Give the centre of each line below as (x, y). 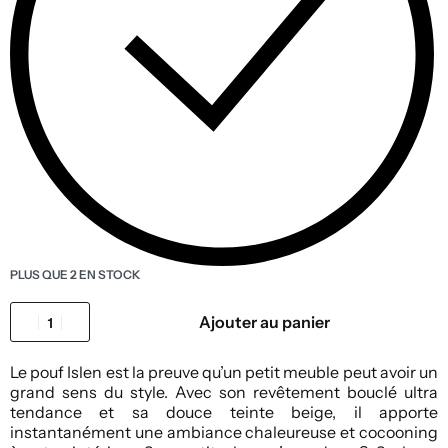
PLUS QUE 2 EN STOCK (75, 275)
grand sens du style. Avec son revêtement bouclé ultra (224, 392)
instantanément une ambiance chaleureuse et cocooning (224, 432)
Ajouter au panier (264, 322)
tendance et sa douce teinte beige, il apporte (224, 412)
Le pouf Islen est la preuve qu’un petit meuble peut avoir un (224, 372)
